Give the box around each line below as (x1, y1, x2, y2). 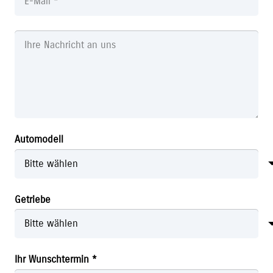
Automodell (15, 134, 63, 144)
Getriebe (15, 194, 51, 205)
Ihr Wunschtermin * (15, 255, 97, 265)
